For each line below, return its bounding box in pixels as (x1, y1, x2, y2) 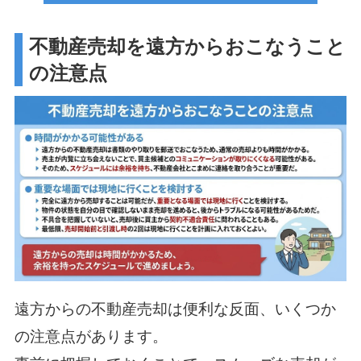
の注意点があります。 (14, 328, 168, 346)
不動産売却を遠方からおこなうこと (29, 35, 346, 57)
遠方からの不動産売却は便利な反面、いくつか (14, 301, 336, 318)
